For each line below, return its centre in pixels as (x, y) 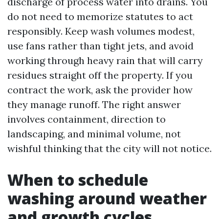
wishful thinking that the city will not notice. (109, 148)
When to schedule (78, 180)
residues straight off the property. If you (100, 75)
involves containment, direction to (87, 119)
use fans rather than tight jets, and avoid (100, 46)
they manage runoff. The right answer (94, 104)
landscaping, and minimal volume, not (94, 134)
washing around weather (107, 198)
